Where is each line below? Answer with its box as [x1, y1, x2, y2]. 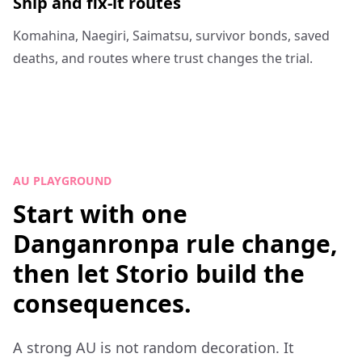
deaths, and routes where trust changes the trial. [13, 49, 313, 67]
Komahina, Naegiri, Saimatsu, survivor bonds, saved [13, 27, 330, 44]
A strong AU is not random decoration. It [13, 338, 294, 357]
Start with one [13, 197, 187, 230]
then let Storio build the [13, 257, 305, 290]
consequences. [13, 287, 192, 320]
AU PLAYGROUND [13, 173, 112, 188]
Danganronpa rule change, [13, 227, 338, 260]
